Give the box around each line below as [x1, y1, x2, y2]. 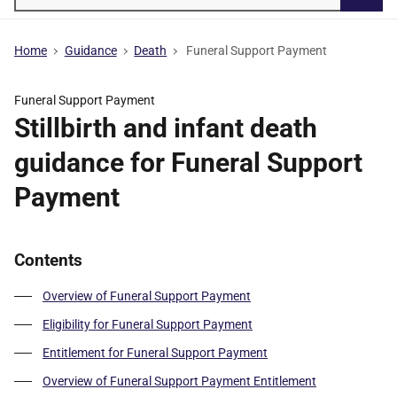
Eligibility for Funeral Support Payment [43, 317, 253, 331]
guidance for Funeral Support [14, 147, 362, 178]
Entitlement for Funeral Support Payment [43, 346, 268, 360]
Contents [14, 250, 82, 270]
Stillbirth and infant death [14, 113, 317, 144]
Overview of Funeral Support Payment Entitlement [43, 374, 316, 388]
